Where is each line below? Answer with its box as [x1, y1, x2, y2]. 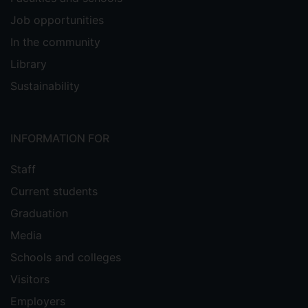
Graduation [10, 206, 68, 220]
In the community [10, 35, 100, 49]
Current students [10, 184, 98, 198]
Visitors [10, 272, 49, 286]
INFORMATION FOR [10, 131, 109, 145]
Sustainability [10, 79, 80, 93]
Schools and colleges [10, 250, 121, 264]
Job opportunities [10, 13, 104, 27]
